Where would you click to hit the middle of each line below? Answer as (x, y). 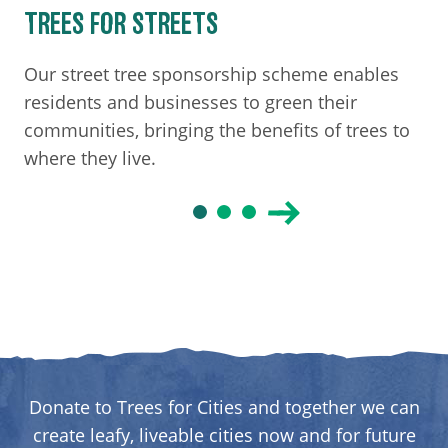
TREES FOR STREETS (121, 25)
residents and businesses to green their (190, 102)
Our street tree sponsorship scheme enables (211, 74)
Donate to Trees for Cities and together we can (224, 407)
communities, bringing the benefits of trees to (217, 130)
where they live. (90, 158)
